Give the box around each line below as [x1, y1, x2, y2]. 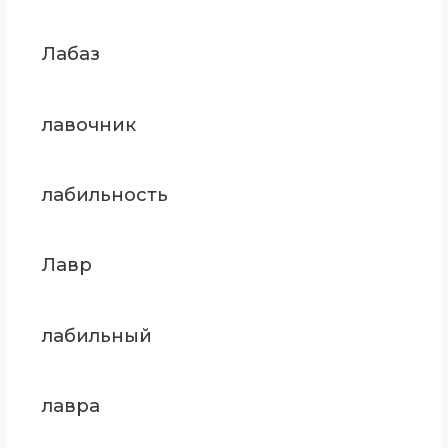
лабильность [41, 182, 168, 206]
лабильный [41, 323, 152, 347]
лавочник [41, 112, 136, 136]
